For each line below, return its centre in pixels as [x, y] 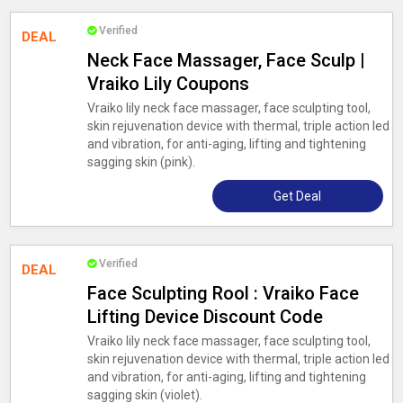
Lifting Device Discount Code [205, 317]
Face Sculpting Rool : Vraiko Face [223, 293]
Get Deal [298, 196]
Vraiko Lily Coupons [168, 84]
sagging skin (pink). [141, 162]
